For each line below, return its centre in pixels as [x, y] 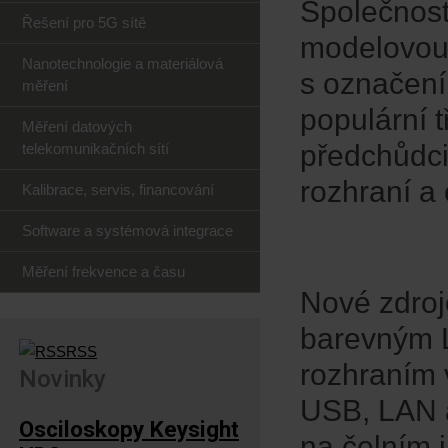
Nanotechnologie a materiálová [122, 63]
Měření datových [77, 126]
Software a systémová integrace [127, 230]
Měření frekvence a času [103, 271]
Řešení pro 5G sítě [84, 22]
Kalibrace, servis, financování [118, 189]
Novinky [62, 379]
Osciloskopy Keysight [129, 429]
